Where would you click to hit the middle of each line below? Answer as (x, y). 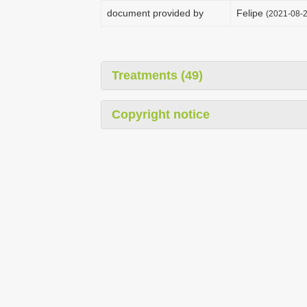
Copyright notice (161, 114)
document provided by (155, 13)
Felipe (251, 13)
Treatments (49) (157, 75)
